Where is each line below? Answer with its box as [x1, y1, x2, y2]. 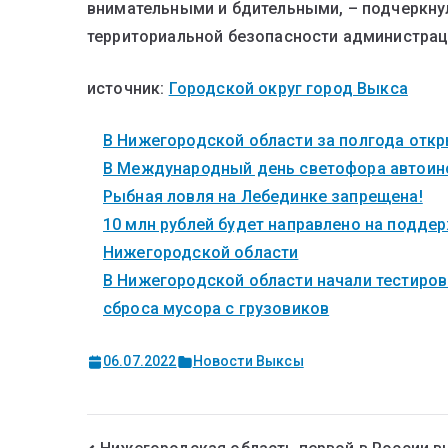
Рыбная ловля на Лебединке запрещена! [103, 187, 423, 206]
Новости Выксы [192, 353, 304, 369]
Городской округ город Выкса [168, 79, 408, 98]
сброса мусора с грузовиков [103, 299, 330, 318]
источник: [87, 79, 169, 98]
